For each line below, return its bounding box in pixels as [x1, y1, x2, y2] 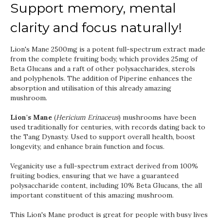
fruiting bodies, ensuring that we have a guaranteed [10, 171, 179, 180]
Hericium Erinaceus [56, 113, 118, 122]
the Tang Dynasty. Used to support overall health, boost [10, 132, 195, 141]
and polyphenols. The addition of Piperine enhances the [10, 74, 192, 83]
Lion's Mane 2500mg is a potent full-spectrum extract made [10, 45, 205, 54]
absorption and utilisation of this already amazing [10, 84, 171, 92]
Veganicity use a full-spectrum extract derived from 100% [10, 162, 198, 170]
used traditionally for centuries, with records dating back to [10, 123, 205, 131]
